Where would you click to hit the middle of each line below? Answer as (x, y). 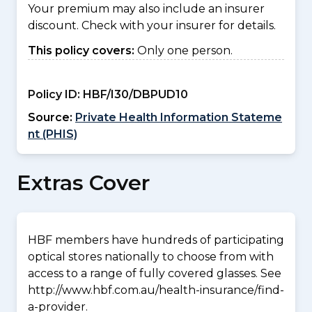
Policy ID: (54, 94)
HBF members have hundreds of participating (156, 240)
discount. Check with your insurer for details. (152, 25)
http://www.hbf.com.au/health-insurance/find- (156, 290)
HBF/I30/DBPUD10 (134, 94)
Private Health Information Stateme (179, 117)
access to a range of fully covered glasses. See (155, 273)
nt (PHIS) (53, 134)
